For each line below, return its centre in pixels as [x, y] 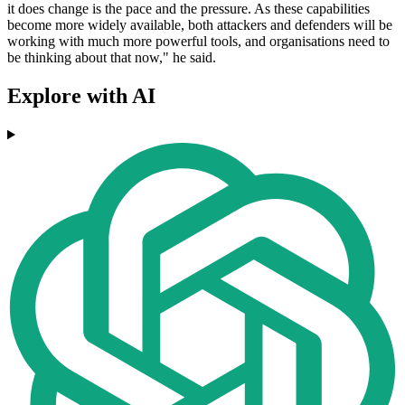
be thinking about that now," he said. [112, 58]
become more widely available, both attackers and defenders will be [200, 25]
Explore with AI [81, 96]
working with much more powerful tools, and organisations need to [198, 42]
